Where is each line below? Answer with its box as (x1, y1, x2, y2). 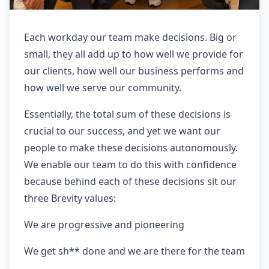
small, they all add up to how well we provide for (24, 47, 243, 61)
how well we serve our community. (24, 81, 181, 94)
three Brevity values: (24, 192, 116, 205)
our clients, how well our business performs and (24, 64, 244, 77)
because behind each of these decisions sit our (24, 175, 237, 188)
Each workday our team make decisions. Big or (24, 31, 237, 44)
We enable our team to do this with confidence (24, 158, 237, 171)
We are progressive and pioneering (24, 218, 184, 231)
